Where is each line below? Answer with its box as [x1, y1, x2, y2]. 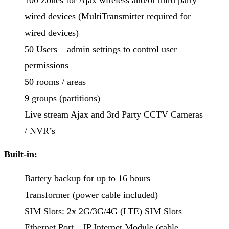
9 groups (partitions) [25, 93, 100, 104]
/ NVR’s [25, 126, 55, 136]
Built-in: [4, 149, 37, 160]
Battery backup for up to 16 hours [25, 173, 150, 184]
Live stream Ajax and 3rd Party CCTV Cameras [25, 109, 203, 120]
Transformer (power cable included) [25, 190, 158, 200]
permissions [25, 60, 68, 71]
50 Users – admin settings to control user [25, 44, 177, 55]
